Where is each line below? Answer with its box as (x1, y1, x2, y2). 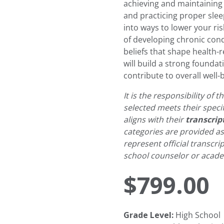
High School (173, 209, 221, 220)
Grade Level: (123, 209, 174, 220)
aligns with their (123, 114, 186, 124)
